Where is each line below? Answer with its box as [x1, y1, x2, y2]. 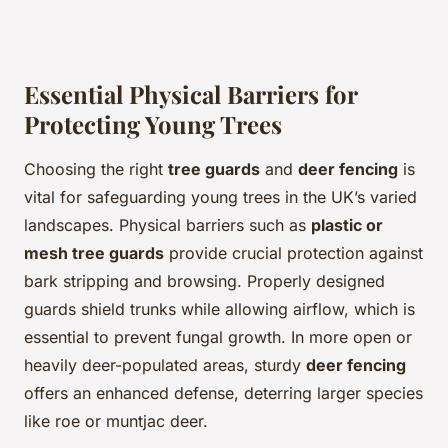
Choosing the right [24, 159, 168, 180]
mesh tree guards [24, 243, 164, 264]
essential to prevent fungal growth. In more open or [24, 327, 412, 348]
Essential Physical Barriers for [24, 78, 357, 111]
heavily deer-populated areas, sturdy [24, 355, 306, 376]
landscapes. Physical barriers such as [24, 215, 311, 236]
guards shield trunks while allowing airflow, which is [24, 299, 415, 320]
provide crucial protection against [164, 243, 423, 264]
